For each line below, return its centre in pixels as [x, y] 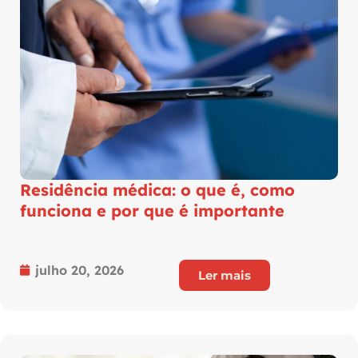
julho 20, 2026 [80, 270]
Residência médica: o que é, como [157, 189]
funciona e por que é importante [152, 210]
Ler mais [225, 275]
